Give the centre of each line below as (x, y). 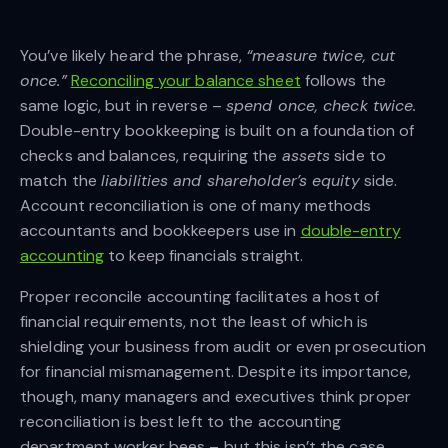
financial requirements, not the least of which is (194, 321)
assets (306, 155)
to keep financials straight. (206, 255)
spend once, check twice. (321, 105)
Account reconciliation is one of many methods (196, 205)
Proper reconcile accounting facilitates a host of (199, 296)
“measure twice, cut (321, 55)
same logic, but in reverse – (123, 105)
